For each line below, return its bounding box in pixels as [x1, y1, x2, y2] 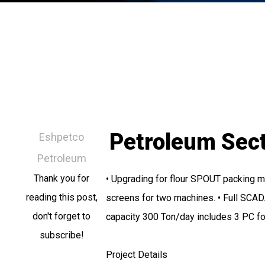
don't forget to [33, 211, 91, 222]
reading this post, [25, 192, 98, 203]
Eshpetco [39, 131, 85, 143]
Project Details [105, 249, 167, 260]
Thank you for [34, 173, 90, 184]
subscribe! [39, 230, 84, 241]
